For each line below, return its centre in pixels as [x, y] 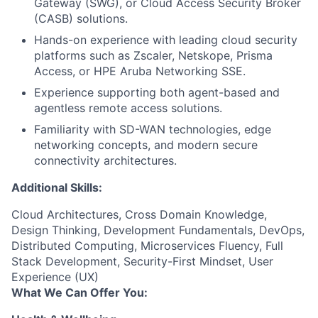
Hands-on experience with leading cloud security [166, 40]
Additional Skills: [57, 187]
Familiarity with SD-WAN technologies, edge [153, 129]
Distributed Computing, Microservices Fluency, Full [147, 246]
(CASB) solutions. [81, 18]
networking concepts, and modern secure [146, 145]
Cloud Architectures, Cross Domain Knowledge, [139, 214]
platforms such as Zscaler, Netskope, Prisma [153, 55]
